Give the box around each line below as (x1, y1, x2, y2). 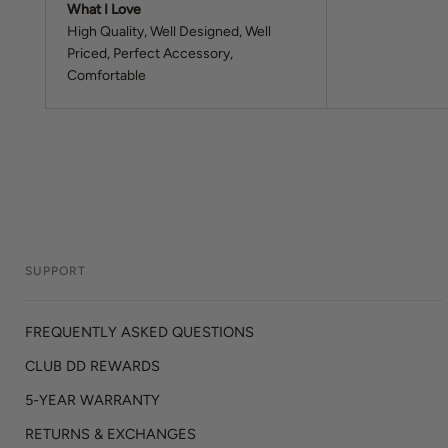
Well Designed (150, 22, 239, 40)
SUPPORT (25, 262, 86, 278)
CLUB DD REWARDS (25, 356, 160, 375)
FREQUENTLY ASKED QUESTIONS (25, 322, 254, 341)
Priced (67, 44, 107, 62)
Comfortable (67, 66, 146, 84)
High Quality (67, 22, 144, 40)
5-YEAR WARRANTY (25, 390, 160, 409)
